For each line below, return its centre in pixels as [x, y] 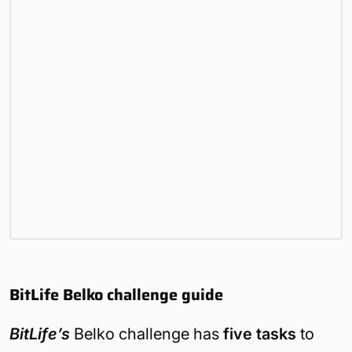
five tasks [260, 334]
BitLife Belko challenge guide [116, 294]
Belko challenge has [147, 334]
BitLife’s [40, 334]
